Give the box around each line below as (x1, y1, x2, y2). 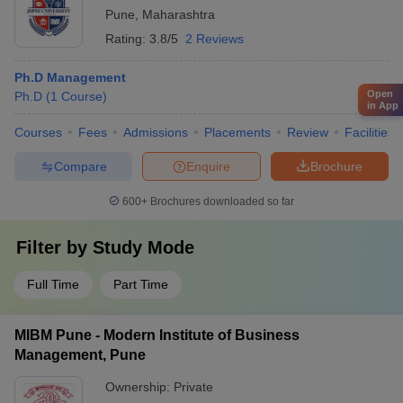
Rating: (105, 31, 149, 46)
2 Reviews (185, 31, 244, 46)
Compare (53, 158, 107, 174)
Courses (14, 125, 62, 139)
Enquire (186, 158, 230, 174)
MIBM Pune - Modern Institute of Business (14, 327, 300, 343)
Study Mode (93, 237, 194, 257)
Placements (204, 125, 271, 139)
